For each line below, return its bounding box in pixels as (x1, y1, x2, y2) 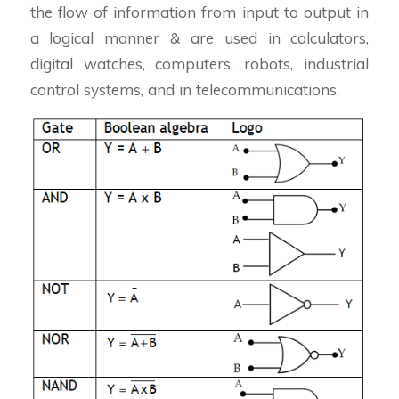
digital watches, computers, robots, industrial (29, 53, 370, 73)
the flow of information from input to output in (29, 2, 370, 21)
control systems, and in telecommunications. (29, 79, 339, 99)
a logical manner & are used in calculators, (29, 28, 370, 47)
